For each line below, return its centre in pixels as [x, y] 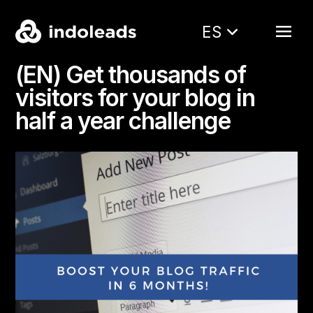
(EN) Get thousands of [131, 75]
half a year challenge [123, 121]
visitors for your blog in [136, 98]
